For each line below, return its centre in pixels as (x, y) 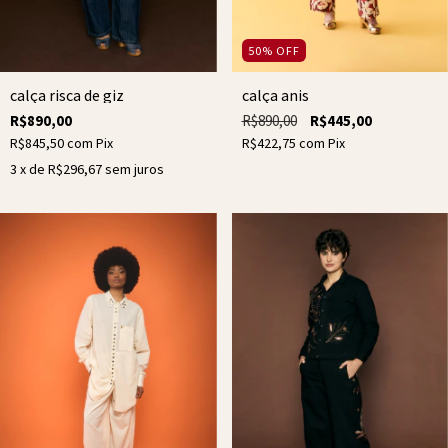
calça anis (275, 94)
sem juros (134, 168)
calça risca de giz (67, 94)
